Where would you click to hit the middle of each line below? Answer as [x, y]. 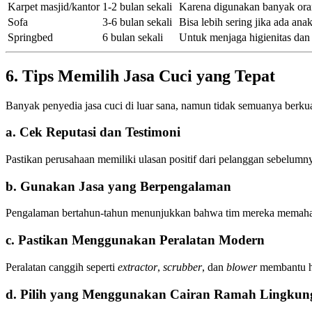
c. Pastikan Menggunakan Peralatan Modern [135, 240]
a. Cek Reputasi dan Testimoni [93, 132]
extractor [138, 267]
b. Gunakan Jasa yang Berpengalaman [118, 186]
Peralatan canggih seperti [62, 267]
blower [242, 267]
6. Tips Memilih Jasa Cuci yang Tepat [140, 76]
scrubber [182, 267]
